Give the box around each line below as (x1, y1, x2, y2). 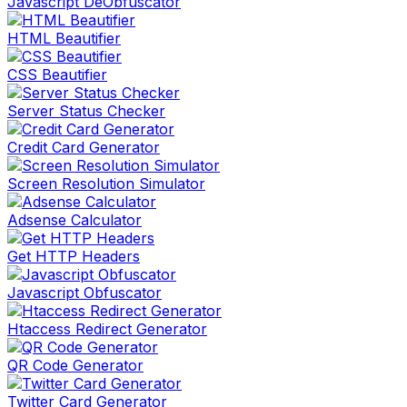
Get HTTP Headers (7, 247, 140, 266)
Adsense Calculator (7, 211, 142, 230)
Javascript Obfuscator (7, 283, 162, 303)
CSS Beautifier (7, 65, 107, 84)
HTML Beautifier (7, 29, 121, 48)
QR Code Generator (7, 356, 144, 375)
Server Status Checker (7, 102, 165, 121)
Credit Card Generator (7, 138, 160, 157)
